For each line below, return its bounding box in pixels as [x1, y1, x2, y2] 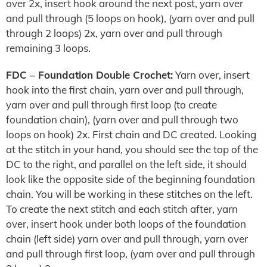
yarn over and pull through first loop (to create [6, 98, 217, 111]
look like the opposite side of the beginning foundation [6, 173, 255, 185]
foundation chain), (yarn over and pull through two [6, 113, 238, 126]
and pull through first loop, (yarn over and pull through [6, 247, 255, 260]
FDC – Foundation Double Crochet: [6, 69, 173, 81]
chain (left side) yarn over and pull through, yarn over [6, 232, 248, 245]
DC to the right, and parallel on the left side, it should [6, 158, 247, 170]
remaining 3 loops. [6, 42, 91, 54]
